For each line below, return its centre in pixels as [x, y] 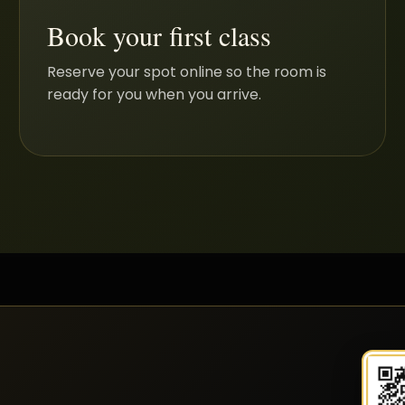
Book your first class [159, 35]
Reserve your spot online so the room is [186, 71]
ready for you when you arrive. [154, 94]
